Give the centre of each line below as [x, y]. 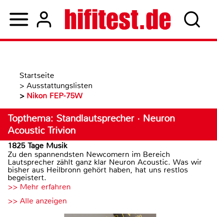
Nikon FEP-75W [54, 96]
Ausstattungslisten [60, 85]
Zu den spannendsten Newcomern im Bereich [89, 154]
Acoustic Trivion [42, 131]
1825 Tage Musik [38, 146]
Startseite [37, 75]
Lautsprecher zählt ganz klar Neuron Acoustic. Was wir [105, 162]
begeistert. [27, 178]
